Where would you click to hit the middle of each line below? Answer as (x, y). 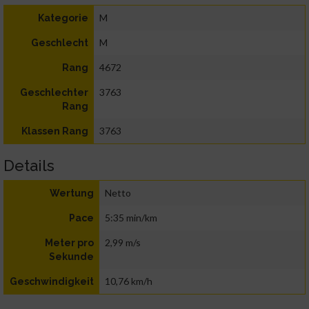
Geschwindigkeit (52, 282)
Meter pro (69, 243)
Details (29, 166)
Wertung (72, 193)
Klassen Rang (55, 131)
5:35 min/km (131, 218)
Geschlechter (54, 93)
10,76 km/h (129, 281)
